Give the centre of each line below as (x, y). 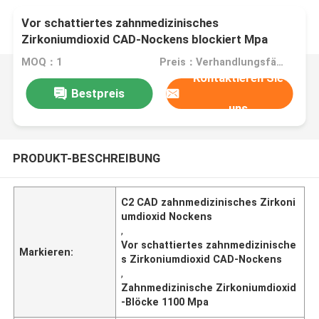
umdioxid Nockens (167, 216)
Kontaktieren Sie (239, 78)
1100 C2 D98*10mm (77, 56)
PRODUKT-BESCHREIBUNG (86, 158)
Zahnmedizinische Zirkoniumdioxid (209, 287)
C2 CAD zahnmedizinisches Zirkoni (209, 202)
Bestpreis (98, 93)
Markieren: (47, 252)
